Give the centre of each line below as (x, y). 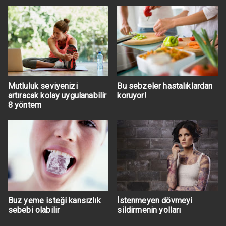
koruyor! (132, 96)
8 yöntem (25, 105)
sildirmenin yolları (149, 210)
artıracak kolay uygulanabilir (57, 96)
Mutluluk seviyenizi (43, 86)
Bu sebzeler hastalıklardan (165, 86)
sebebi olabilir (34, 210)
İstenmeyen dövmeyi (155, 201)
